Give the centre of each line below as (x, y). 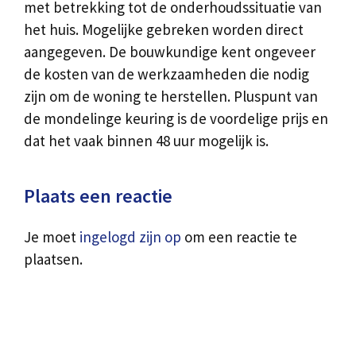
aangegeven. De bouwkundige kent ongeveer (170, 51)
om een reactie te (239, 236)
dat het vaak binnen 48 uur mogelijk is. (146, 140)
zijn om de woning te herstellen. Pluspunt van (171, 96)
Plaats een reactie (98, 195)
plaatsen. (53, 259)
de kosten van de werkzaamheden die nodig (166, 74)
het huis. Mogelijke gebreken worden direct (164, 29)
